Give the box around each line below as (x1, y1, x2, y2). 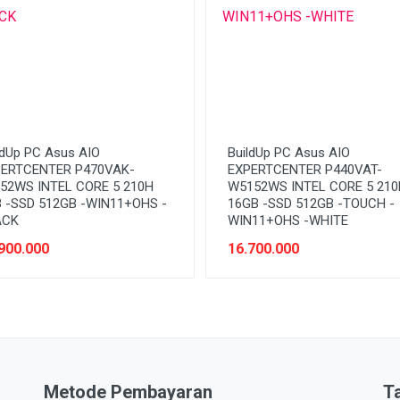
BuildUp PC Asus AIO (228, 144, 350, 161)
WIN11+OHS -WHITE (228, 212, 348, 229)
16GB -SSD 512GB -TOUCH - (228, 195, 395, 212)
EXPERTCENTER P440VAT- (228, 161, 382, 178)
